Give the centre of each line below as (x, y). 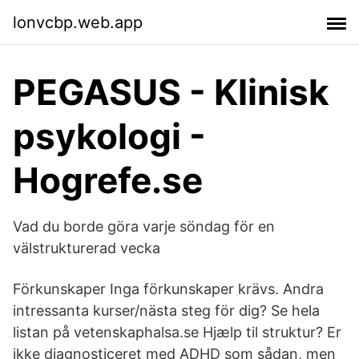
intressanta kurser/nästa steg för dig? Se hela (166, 311)
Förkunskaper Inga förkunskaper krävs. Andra (168, 289)
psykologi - (109, 136)
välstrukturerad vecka (87, 248)
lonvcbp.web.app (78, 22)
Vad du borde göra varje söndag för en (144, 226)
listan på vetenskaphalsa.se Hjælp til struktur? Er (177, 332)
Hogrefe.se (108, 180)
